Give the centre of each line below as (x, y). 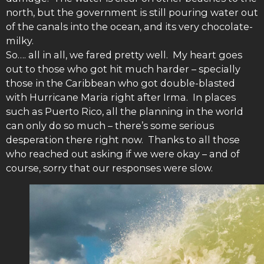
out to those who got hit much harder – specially (123, 69)
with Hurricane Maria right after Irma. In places (121, 98)
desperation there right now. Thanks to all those (123, 140)
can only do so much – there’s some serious (110, 126)
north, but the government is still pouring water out (132, 13)
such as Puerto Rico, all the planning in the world (125, 112)
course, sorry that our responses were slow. (109, 168)
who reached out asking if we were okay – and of (123, 154)
